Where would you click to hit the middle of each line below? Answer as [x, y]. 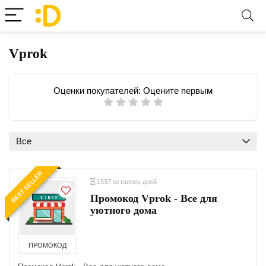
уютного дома [123, 210]
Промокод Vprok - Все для [154, 198]
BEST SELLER [27, 187]
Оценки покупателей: [98, 91]
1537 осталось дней [126, 182]
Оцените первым [178, 91]
